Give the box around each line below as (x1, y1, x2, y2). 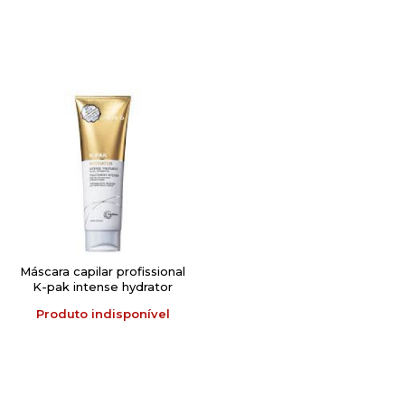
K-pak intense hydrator (33, 278, 174, 294)
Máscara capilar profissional (20, 263, 186, 278)
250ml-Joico (65, 294, 141, 309)
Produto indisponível (35, 306, 170, 321)
